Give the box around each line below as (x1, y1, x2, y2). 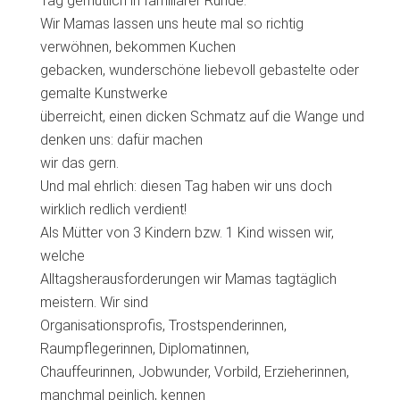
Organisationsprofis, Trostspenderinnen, (40, 317, 287, 334)
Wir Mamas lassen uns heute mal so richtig (40, 15, 304, 32)
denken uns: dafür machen (40, 131, 203, 148)
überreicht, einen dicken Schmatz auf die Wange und (40, 108, 364, 125)
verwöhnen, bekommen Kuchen (40, 38, 236, 55)
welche (40, 247, 85, 264)
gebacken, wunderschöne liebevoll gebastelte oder (40, 62, 359, 79)
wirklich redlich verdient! (40, 201, 187, 218)
